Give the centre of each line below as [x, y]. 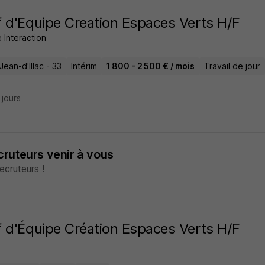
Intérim [84, 66]
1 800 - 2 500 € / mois [150, 66]
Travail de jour [232, 66]
